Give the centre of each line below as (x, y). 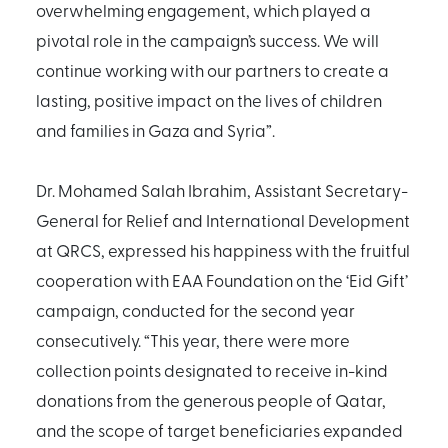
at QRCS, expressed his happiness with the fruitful (223, 249)
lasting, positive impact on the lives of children (209, 99)
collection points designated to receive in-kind (212, 369)
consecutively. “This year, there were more (193, 339)
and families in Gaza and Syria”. (155, 129)
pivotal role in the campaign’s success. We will (207, 39)
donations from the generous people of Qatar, (211, 399)
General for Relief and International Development (223, 219)
